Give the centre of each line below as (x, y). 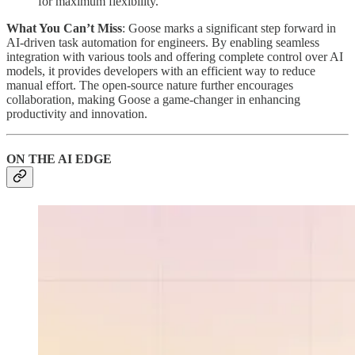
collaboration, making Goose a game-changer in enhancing (153, 100)
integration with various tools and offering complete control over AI (175, 57)
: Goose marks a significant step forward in (229, 29)
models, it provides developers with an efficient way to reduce (161, 71)
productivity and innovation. (77, 114)
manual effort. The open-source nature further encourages (150, 86)
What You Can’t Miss (64, 29)
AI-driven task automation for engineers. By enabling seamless (163, 43)
